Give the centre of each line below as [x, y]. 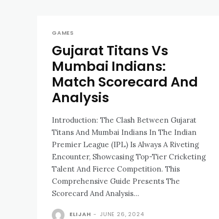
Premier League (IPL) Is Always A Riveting [125, 144]
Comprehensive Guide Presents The [116, 181]
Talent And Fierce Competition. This [116, 169]
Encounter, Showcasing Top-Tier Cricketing [129, 156]
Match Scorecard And [125, 82]
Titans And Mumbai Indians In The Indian [124, 132]
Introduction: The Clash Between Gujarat [76, 120]
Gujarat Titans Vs [110, 50]
